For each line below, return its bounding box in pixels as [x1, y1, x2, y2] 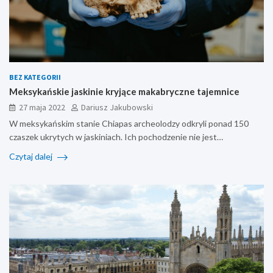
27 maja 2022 [19, 102, 65, 113]
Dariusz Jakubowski [81, 102, 153, 113]
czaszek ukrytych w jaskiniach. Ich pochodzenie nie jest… [9, 132, 223, 143]
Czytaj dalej [9, 151, 54, 162]
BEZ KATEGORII [9, 73, 61, 82]
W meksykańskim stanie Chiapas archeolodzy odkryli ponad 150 [9, 118, 249, 129]
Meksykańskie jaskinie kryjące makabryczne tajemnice [9, 86, 239, 97]
